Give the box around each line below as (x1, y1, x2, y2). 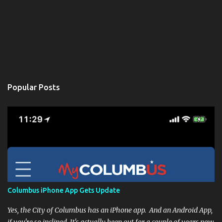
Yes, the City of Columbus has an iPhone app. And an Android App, (7, 206, 213, 215)
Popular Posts (7, 83, 60, 92)
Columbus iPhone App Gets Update (7, 186, 120, 194)
